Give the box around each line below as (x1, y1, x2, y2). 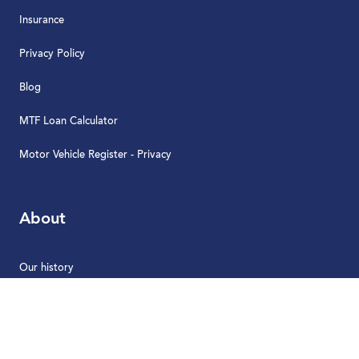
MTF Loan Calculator (19, 115, 118, 127)
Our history (19, 262, 74, 273)
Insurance (19, 14, 64, 26)
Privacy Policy (19, 48, 85, 59)
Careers (19, 329, 56, 341)
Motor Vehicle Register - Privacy (19, 149, 171, 160)
